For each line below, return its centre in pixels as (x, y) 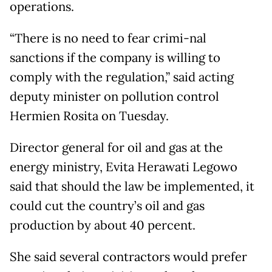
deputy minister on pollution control (114, 96)
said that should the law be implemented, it (132, 186)
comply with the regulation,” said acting (122, 77)
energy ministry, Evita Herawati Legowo (124, 167)
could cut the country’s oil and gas (107, 206)
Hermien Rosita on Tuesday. (89, 116)
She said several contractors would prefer (128, 257)
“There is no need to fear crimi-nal (108, 38)
